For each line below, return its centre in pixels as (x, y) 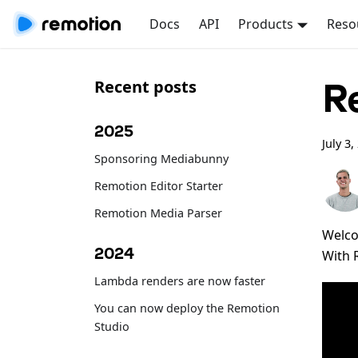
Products (266, 24)
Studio (112, 327)
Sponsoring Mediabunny (161, 158)
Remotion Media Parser (158, 213)
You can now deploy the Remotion (187, 308)
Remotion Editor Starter (159, 185)
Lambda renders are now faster (180, 280)
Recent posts (145, 87)
